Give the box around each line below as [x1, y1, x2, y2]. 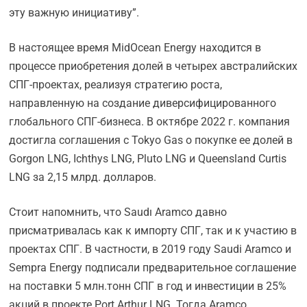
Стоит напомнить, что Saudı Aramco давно [9, 206, 228, 219]
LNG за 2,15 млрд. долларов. [9, 171, 157, 184]
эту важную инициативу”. [9, 6, 140, 19]
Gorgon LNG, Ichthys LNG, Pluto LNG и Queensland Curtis [9, 152, 287, 165]
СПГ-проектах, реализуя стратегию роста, [9, 78, 223, 91]
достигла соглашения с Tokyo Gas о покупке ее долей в [9, 134, 293, 147]
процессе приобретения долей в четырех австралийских [9, 60, 298, 73]
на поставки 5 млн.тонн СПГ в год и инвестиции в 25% [9, 280, 287, 293]
